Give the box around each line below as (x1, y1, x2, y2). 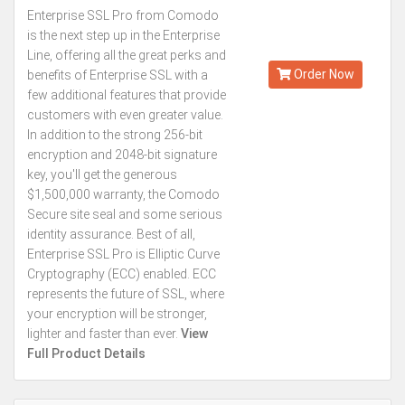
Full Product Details (27, 346, 146, 361)
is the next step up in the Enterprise (27, 28, 220, 42)
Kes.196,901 (276, 18, 355, 35)
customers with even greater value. (27, 108, 223, 122)
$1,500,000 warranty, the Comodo (27, 187, 220, 202)
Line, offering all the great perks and (27, 48, 226, 62)
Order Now (290, 67, 354, 81)
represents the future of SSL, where (27, 287, 224, 301)
